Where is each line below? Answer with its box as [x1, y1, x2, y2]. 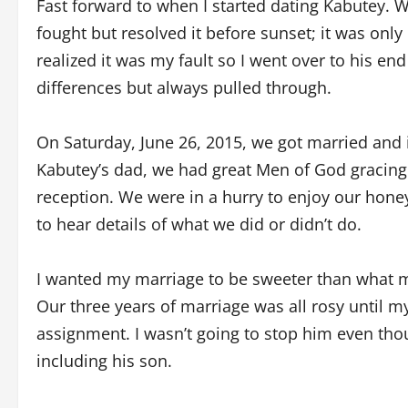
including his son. [36, 349, 172, 372]
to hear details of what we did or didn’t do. [36, 212, 362, 235]
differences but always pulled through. [36, 76, 331, 98]
